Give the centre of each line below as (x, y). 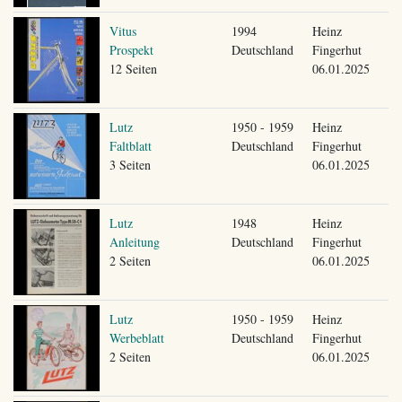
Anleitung (134, 241)
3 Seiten (130, 164)
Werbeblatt (136, 337)
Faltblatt (130, 145)
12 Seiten (133, 68)
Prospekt (131, 49)
